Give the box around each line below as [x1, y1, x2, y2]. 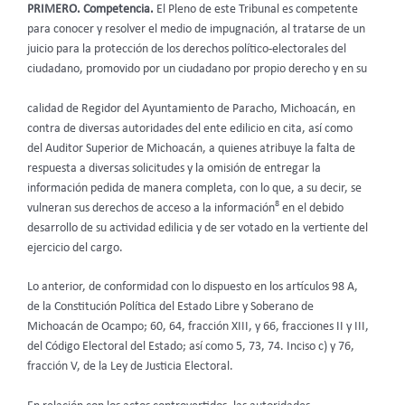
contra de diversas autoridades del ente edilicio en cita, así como [27, 122, 353, 135]
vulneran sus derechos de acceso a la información [27, 202, 275, 214]
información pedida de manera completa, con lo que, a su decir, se [27, 182, 362, 194]
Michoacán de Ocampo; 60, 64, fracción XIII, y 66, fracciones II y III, [27, 321, 369, 334]
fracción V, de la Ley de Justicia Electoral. [27, 361, 233, 373]
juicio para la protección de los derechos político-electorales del [27, 42, 346, 55]
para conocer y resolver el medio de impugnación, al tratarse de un [27, 23, 365, 35]
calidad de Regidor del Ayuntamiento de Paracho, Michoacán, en [27, 102, 355, 115]
